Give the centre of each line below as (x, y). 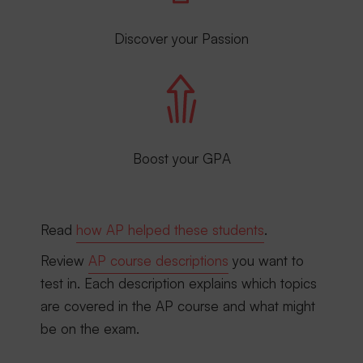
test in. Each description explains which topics (179, 283)
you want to (266, 261)
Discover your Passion (181, 38)
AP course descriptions (158, 261)
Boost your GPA (181, 158)
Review (64, 261)
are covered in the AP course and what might (178, 306)
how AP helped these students (170, 230)
